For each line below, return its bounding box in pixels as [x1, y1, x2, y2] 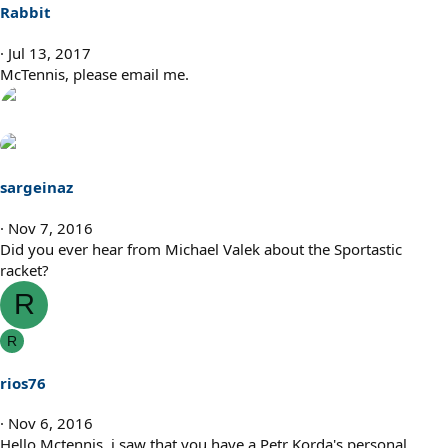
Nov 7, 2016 [8, 217, 93, 238]
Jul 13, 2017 [8, 42, 91, 63]
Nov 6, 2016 [8, 413, 93, 434]
